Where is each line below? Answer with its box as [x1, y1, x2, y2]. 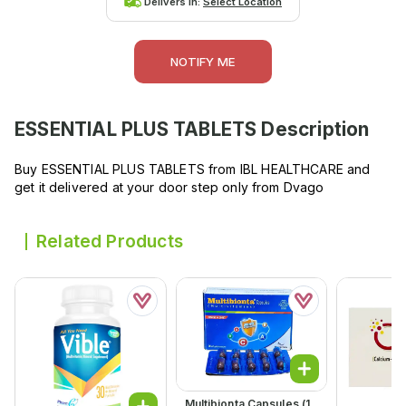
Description [256, 118, 370, 141]
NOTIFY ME [170, 54, 236, 70]
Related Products [36, 230, 183, 253]
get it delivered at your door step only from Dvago [14, 179, 324, 196]
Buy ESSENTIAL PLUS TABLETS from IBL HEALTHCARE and [14, 161, 371, 178]
